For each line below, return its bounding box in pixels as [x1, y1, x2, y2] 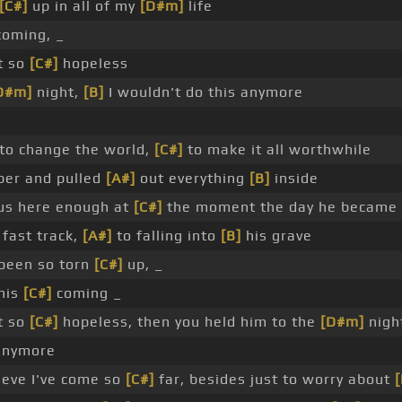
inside [269, 170, 319, 188]
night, [31, 83, 83, 101]
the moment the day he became [162, 198, 398, 216]
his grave [240, 227, 312, 245]
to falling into [111, 227, 221, 245]
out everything [135, 170, 249, 188]
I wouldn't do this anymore [103, 83, 303, 101]
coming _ [51, 284, 122, 302]
